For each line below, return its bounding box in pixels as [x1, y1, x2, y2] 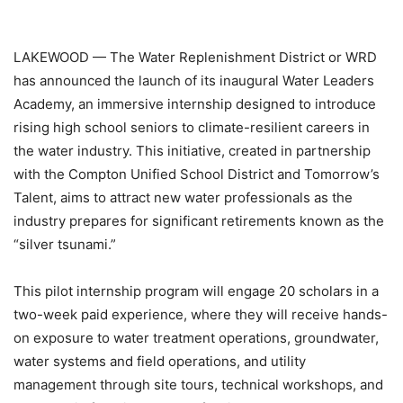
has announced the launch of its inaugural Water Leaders [13, 72, 374, 90]
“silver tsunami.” [13, 236, 116, 254]
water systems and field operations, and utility [13, 353, 306, 371]
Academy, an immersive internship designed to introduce [13, 95, 376, 113]
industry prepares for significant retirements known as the [13, 212, 384, 230]
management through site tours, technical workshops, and [13, 376, 383, 394]
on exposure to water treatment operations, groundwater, [13, 329, 379, 347]
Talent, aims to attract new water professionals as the [13, 189, 353, 207]
